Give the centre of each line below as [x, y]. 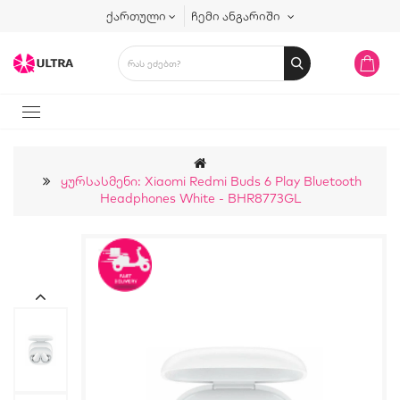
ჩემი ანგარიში [235, 16]
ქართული [136, 16]
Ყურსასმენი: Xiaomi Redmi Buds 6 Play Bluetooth [211, 181]
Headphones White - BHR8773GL [200, 198]
